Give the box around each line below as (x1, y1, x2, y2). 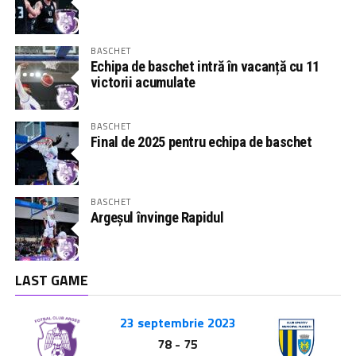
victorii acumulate (90, 73, 196, 91)
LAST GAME (14, 269, 88, 291)
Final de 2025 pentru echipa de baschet (90, 133, 312, 150)
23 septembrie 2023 (119, 312, 236, 332)
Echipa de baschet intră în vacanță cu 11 (90, 57, 319, 75)
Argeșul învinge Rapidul (90, 208, 224, 226)
